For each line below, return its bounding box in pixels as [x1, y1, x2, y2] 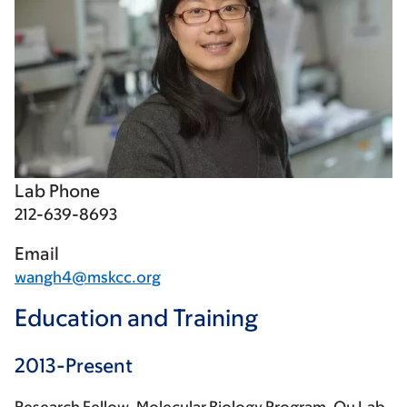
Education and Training [15, 303, 258, 332]
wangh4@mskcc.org [15, 268, 161, 287]
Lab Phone [15, 181, 100, 202]
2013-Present [15, 354, 133, 378]
